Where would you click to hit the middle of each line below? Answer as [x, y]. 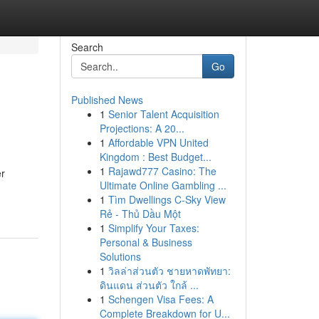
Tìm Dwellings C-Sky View [167, 199]
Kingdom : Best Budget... [155, 157]
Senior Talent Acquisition [163, 114]
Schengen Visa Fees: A [161, 299]
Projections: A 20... [142, 128]
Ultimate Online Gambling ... [163, 185]
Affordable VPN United [158, 142]
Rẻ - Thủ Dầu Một [140, 214]
